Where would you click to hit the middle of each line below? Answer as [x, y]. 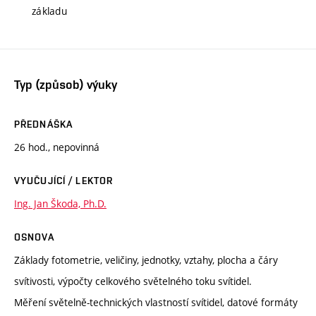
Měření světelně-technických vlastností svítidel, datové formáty [156, 302]
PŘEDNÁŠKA [44, 124]
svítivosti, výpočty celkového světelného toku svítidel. [133, 281]
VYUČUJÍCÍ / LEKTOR [64, 180]
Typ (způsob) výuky [66, 84]
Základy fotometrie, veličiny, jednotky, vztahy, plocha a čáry [146, 260]
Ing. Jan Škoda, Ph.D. [60, 203]
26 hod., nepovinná [57, 147]
